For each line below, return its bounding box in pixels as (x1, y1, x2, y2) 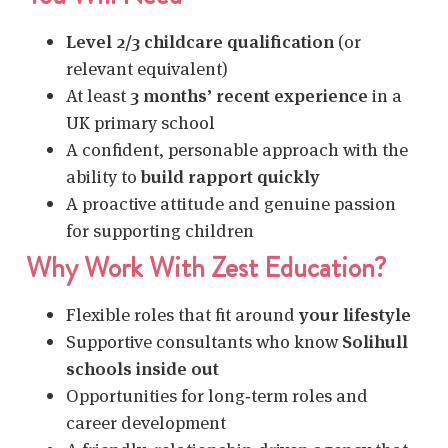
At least (66, 83, 130, 107)
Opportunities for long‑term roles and (66, 383, 368, 407)
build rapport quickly (141, 164, 320, 188)
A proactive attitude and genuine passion (66, 191, 396, 215)
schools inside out (66, 356, 219, 380)
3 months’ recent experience (130, 83, 368, 107)
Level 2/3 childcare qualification (66, 29, 334, 53)
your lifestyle (299, 302, 411, 326)
